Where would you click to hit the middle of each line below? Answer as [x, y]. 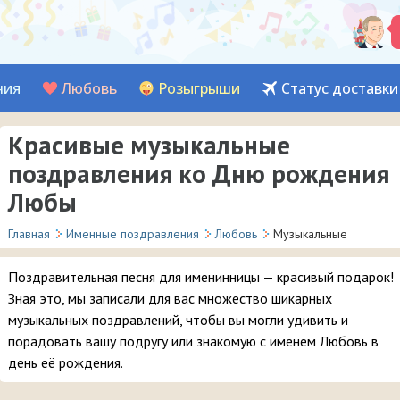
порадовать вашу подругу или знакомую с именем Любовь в [193, 341]
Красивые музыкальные [149, 145]
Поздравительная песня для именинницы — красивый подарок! [201, 277]
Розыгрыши [199, 88]
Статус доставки [340, 88]
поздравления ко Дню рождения [199, 173]
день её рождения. [66, 362]
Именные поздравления [133, 234]
